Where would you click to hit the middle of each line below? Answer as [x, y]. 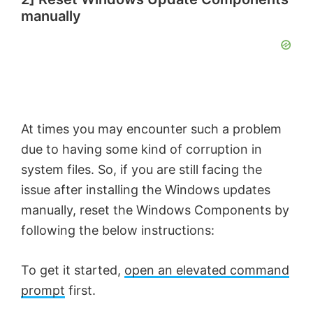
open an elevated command [207, 270]
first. [80, 291]
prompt [43, 291]
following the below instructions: [118, 231]
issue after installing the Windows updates [146, 190]
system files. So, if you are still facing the [141, 170]
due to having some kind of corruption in [141, 150]
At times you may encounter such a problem [151, 129]
